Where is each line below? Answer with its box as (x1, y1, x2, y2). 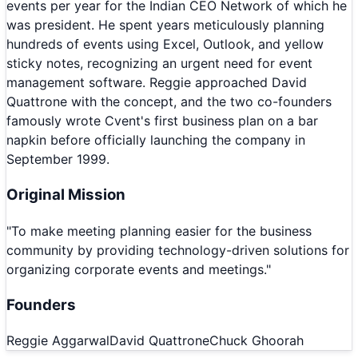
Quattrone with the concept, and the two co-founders (6, 93, 332, 110)
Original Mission (6, 185, 125, 205)
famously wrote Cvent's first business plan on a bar (6, 113, 318, 129)
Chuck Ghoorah (209, 332, 304, 349)
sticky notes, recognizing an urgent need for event (6, 55, 312, 72)
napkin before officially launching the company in (6, 132, 305, 149)
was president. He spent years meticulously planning (6, 17, 324, 34)
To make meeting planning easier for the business (11, 222, 312, 239)
